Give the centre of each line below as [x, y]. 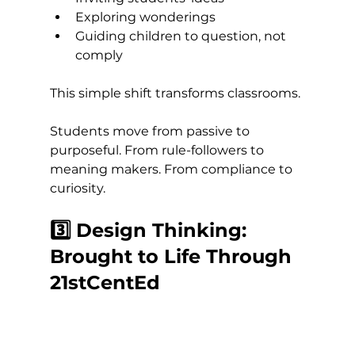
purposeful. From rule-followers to [158, 151]
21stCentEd [105, 283]
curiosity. [77, 189]
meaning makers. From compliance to [172, 170]
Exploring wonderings [145, 17]
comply [99, 55]
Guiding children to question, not [182, 36]
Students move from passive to [151, 132]
